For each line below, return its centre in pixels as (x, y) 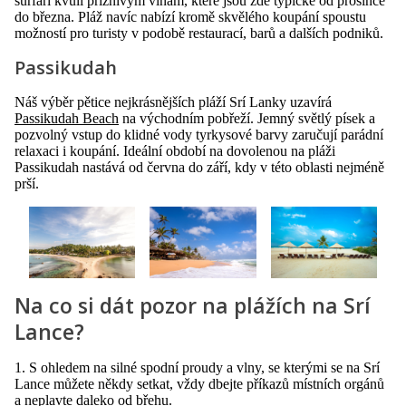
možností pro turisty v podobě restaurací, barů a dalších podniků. (199, 34)
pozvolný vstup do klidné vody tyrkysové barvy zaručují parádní (199, 135)
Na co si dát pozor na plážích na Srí (193, 305)
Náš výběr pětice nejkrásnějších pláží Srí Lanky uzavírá (173, 102)
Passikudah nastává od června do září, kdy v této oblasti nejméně (199, 168)
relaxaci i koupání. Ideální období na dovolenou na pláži (175, 151)
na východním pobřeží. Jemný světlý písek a (247, 119)
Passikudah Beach (67, 119)
